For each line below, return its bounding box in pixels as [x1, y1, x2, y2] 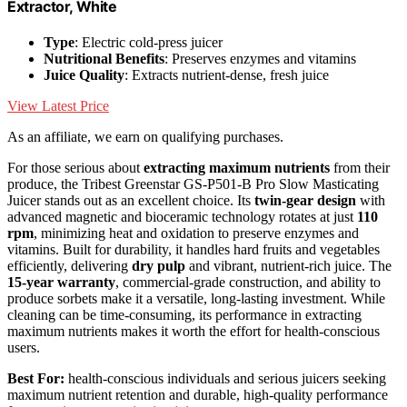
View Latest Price [7, 98, 109, 114]
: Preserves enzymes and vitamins [164, 51, 356, 67]
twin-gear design [254, 193, 356, 209]
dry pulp [132, 258, 185, 274]
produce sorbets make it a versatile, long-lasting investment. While [7, 291, 385, 307]
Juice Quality [44, 67, 124, 84]
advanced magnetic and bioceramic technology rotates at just [7, 209, 357, 225]
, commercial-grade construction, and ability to [115, 274, 381, 291]
